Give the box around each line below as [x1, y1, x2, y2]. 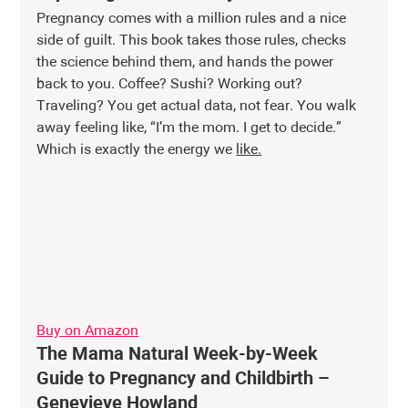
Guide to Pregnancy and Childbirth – [36, 370, 335, 389]
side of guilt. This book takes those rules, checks [36, 33, 351, 48]
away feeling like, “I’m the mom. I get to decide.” [36, 120, 346, 136]
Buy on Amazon [36, 324, 139, 340]
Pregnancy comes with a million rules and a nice [36, 11, 351, 26]
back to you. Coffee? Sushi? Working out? [36, 76, 307, 92]
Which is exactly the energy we [36, 142, 237, 158]
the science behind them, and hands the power [36, 55, 338, 70]
